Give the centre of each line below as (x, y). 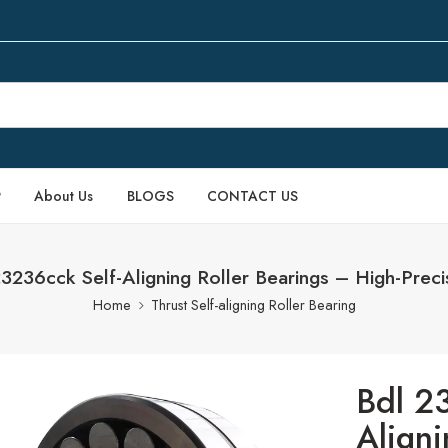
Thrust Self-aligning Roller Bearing (253, 304)
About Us (64, 196)
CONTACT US (253, 196)
